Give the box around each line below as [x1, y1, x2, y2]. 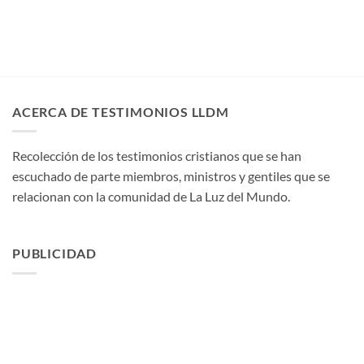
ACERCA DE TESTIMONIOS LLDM [12, 103, 229, 119]
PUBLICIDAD [12, 245, 97, 262]
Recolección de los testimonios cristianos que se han [12, 148, 301, 164]
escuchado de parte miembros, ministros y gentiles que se [12, 168, 330, 184]
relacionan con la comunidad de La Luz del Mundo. [12, 188, 290, 205]
